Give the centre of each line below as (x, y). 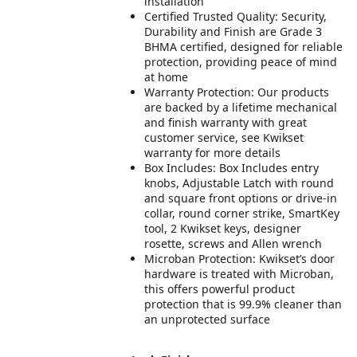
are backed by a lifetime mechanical (241, 107)
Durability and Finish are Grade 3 (233, 31)
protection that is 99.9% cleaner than (243, 304)
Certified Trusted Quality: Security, (236, 16)
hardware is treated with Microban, (239, 274)
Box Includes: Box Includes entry (232, 168)
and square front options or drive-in (241, 198)
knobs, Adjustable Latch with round (239, 183)
